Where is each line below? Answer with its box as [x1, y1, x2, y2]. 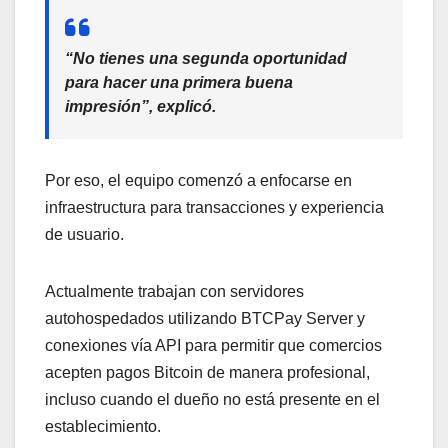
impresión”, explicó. [65, 97, 216, 115]
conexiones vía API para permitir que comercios [45, 336, 382, 354]
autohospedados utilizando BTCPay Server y [45, 309, 365, 327]
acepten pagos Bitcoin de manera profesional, [45, 363, 370, 381]
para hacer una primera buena [65, 73, 293, 91]
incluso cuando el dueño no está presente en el [45, 390, 380, 408]
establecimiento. [45, 417, 161, 435]
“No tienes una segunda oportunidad [65, 49, 347, 67]
